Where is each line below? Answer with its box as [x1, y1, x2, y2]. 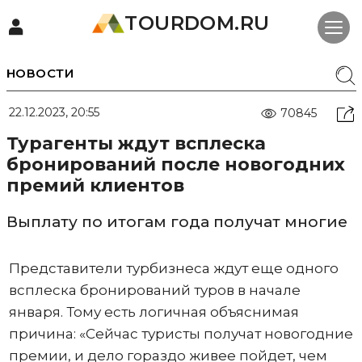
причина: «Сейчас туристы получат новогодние [8, 326, 353, 342]
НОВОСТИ [6, 65, 74, 81]
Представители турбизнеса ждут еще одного [8, 260, 339, 276]
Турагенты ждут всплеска [6, 133, 266, 154]
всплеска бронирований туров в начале [8, 282, 301, 298]
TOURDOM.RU [124, 11, 270, 35]
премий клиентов [6, 175, 184, 196]
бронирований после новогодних [6, 154, 345, 175]
